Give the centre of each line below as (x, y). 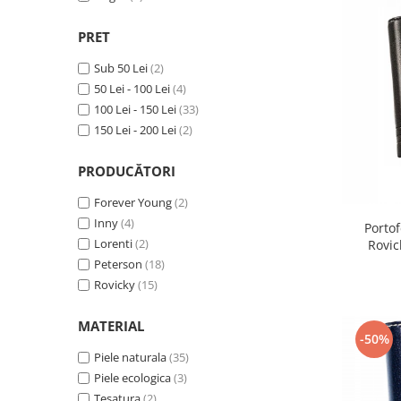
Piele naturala (130, 357)
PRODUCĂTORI (127, 171)
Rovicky (115, 284)
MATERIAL (111, 325)
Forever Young (133, 202)
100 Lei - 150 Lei (135, 109)
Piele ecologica (132, 377)
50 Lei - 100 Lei (132, 88)
